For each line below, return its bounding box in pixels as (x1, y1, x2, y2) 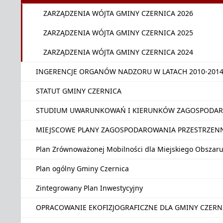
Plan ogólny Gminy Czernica (36, 164, 129, 173)
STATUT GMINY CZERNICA (36, 86, 121, 96)
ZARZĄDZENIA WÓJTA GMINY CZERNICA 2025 (43, 28, 193, 37)
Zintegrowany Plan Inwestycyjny (36, 183, 143, 193)
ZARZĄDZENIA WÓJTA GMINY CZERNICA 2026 (43, 8, 193, 18)
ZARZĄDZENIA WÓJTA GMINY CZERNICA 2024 (43, 47, 193, 57)
